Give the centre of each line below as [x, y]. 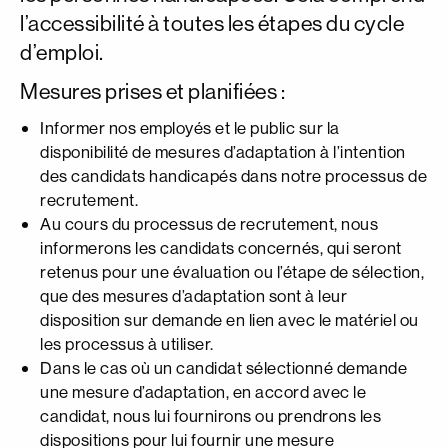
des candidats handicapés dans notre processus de [233, 175]
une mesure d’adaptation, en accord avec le [203, 391]
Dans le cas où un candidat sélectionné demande [223, 367]
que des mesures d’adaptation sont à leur [193, 295]
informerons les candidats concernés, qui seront [221, 247]
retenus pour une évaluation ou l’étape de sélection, [232, 271]
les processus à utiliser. [127, 343]
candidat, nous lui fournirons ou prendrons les [210, 415]
